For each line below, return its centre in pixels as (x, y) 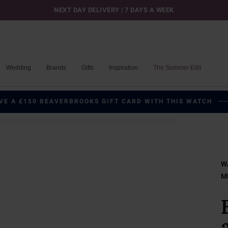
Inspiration (123, 68)
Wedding (19, 68)
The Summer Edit (177, 68)
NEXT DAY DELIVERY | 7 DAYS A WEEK (114, 10)
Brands (56, 68)
